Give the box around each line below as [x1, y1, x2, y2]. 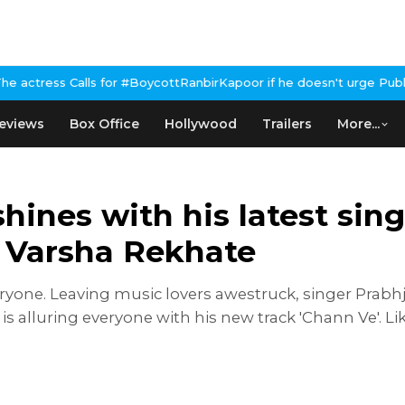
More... [337, 116, 380, 132]
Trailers [262, 116, 312, 132]
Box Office [70, 116, 139, 132]
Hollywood [165, 116, 237, 132]
